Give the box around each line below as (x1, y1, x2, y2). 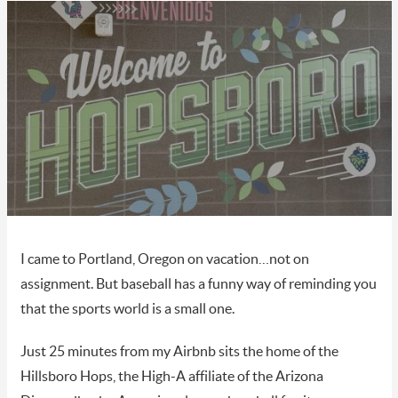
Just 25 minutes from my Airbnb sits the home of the (20, 345, 338, 360)
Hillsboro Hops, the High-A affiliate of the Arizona (20, 370, 323, 385)
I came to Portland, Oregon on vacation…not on (20, 252, 309, 267)
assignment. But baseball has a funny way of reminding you (20, 277, 377, 292)
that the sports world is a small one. (20, 302, 235, 317)
